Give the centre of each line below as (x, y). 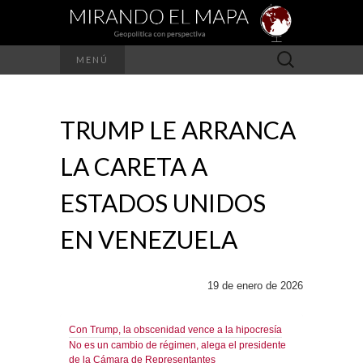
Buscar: (286, 53)
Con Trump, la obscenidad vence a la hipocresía (175, 329)
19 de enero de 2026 (255, 285)
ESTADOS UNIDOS (163, 202)
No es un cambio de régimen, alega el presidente (177, 344)
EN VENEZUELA (149, 239)
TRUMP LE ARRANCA (178, 129)
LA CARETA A (134, 166)
